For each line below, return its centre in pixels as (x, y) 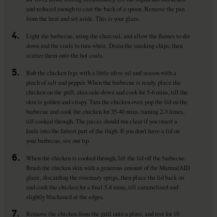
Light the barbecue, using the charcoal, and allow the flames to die (108, 36)
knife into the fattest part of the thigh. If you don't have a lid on (103, 131)
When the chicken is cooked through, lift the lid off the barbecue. (106, 158)
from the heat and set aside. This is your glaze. (83, 18)
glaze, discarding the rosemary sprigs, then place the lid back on (105, 177)
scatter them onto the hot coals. (65, 55)
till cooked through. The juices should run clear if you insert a (101, 121)
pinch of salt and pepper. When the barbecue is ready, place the (103, 82)
